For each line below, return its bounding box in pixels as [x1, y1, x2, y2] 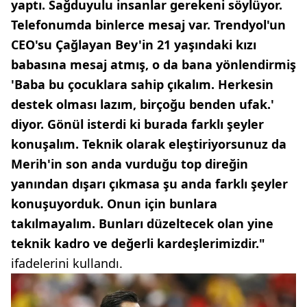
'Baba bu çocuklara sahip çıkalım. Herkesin [11, 76, 273, 93]
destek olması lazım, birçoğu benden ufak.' [11, 96, 274, 113]
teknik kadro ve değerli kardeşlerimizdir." [11, 235, 265, 252]
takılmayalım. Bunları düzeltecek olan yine [11, 215, 273, 232]
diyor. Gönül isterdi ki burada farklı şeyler [11, 116, 264, 133]
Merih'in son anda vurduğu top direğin [11, 156, 248, 173]
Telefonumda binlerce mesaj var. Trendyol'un [11, 16, 286, 34]
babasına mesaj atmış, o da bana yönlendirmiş [11, 56, 296, 73]
